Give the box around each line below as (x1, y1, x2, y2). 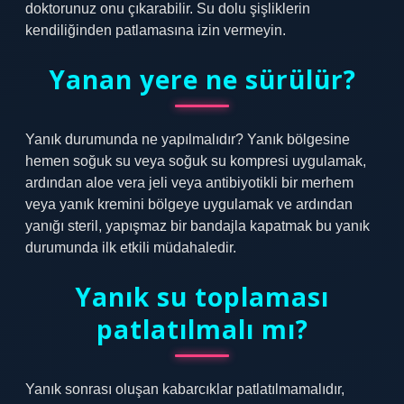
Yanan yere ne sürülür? (48, 62, 356, 96)
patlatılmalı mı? (96, 312, 308, 346)
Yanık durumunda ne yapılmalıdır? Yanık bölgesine (25, 132, 350, 147)
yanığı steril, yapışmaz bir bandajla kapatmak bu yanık (25, 218, 370, 234)
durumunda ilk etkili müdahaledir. (25, 240, 236, 255)
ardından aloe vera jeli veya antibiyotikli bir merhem (25, 175, 353, 190)
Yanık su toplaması (75, 280, 329, 314)
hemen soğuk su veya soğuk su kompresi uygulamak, (25, 153, 366, 169)
